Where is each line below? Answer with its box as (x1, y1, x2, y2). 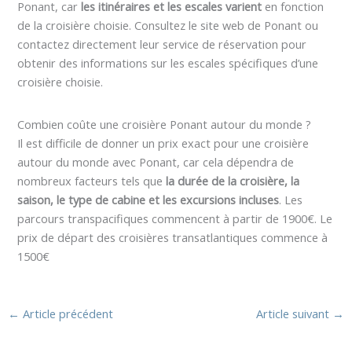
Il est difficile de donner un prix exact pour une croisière (17, 135, 310, 152)
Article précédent (19, 305, 113, 321)
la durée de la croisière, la (166, 173, 300, 189)
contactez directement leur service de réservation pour (17, 36, 307, 53)
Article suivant (256, 305, 333, 321)
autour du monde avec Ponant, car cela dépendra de (17, 154, 295, 170)
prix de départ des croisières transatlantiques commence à (17, 229, 328, 246)
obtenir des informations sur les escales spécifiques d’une (17, 55, 319, 71)
